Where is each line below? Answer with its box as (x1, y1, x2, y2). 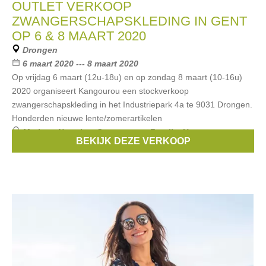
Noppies (58, 127, 91, 137)
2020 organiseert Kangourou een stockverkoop (12, 86, 189, 96)
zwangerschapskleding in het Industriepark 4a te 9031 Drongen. (12, 100, 252, 109)
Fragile (150, 127, 178, 137)
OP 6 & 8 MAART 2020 (12, 28, 146, 43)
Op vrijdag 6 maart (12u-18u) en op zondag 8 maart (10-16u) (12, 72, 242, 82)
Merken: (23, 127, 58, 137)
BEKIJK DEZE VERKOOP (75, 136, 191, 146)
